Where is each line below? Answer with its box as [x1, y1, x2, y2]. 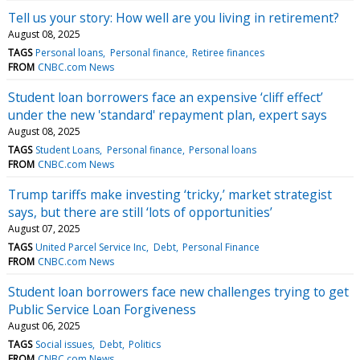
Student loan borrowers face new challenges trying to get [8, 282, 349, 301]
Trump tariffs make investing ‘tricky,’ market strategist [8, 185, 332, 203]
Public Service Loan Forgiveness [8, 300, 196, 318]
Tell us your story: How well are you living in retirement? [8, 8, 339, 27]
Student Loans [35, 142, 100, 157]
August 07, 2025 [8, 221, 80, 235]
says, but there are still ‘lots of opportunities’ [8, 202, 272, 221]
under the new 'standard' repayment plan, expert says [8, 105, 327, 124]
